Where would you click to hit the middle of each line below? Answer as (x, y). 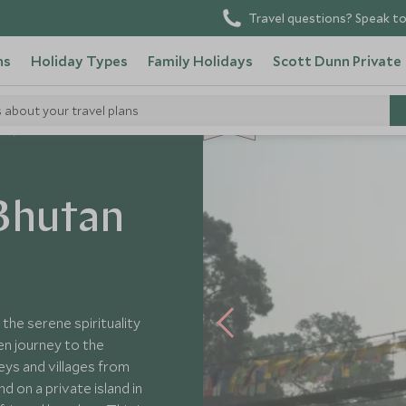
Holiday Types (79, 61)
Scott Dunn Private (337, 61)
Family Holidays (200, 61)
